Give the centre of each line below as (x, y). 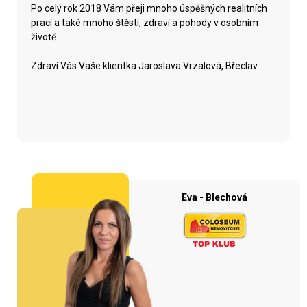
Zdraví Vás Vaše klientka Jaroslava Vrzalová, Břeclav (144, 66)
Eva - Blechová (215, 197)
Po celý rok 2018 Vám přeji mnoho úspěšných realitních (149, 8)
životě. (45, 37)
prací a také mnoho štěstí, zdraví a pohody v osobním (145, 23)
